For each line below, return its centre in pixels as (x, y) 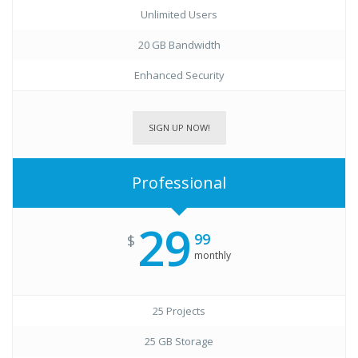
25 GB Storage (179, 341)
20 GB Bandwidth (179, 45)
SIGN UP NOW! (179, 127)
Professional (179, 183)
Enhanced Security (179, 75)
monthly (213, 255)
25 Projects (179, 311)
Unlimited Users (179, 14)
